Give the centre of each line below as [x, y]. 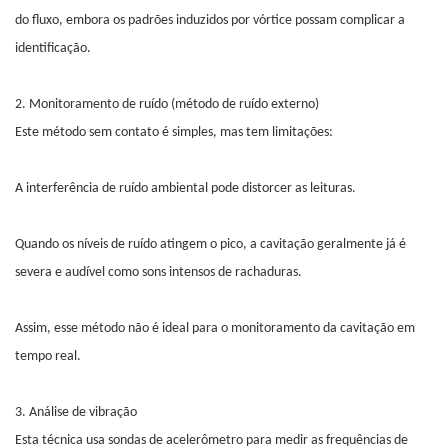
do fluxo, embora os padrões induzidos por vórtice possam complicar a [210, 21]
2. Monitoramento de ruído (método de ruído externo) [167, 105]
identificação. [53, 49]
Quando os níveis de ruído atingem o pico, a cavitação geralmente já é [210, 245]
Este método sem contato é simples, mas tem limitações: [174, 133]
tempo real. [48, 357]
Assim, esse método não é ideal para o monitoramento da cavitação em [215, 329]
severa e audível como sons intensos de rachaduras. [158, 273]
